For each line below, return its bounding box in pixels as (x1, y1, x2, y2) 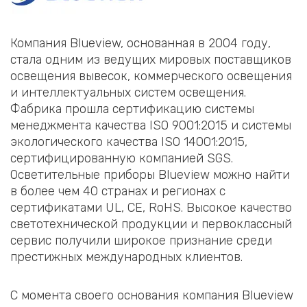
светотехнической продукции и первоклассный (10, 217, 292, 232)
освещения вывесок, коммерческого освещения (10, 69, 292, 84)
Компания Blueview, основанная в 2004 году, (10, 36, 271, 51)
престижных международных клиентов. (10, 249, 243, 265)
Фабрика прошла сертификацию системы (10, 101, 254, 117)
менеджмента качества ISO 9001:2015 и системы (10, 118, 291, 134)
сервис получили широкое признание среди (10, 233, 272, 249)
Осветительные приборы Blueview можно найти (10, 167, 290, 183)
